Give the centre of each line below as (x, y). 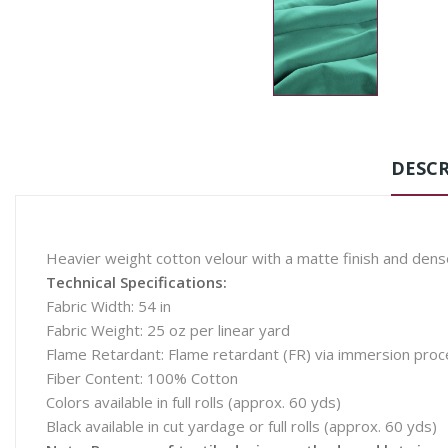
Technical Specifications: (136, 282)
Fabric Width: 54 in (108, 306)
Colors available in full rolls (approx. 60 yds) (193, 402)
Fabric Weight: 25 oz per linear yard (168, 330)
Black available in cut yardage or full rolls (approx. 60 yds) (241, 426)
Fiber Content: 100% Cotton (142, 378)
